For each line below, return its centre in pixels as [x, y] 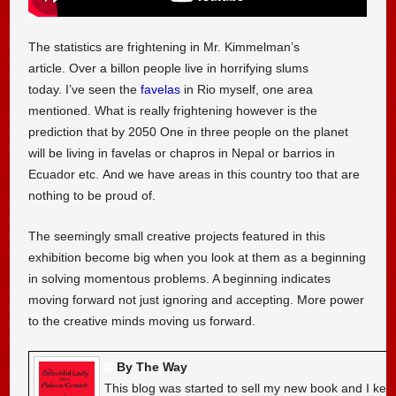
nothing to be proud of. [92, 196]
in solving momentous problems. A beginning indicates [180, 279]
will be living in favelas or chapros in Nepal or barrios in [182, 153]
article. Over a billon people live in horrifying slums [169, 69]
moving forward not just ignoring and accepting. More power [197, 300]
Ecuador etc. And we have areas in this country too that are [194, 175]
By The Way [152, 366]
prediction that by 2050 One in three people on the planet [189, 132]
